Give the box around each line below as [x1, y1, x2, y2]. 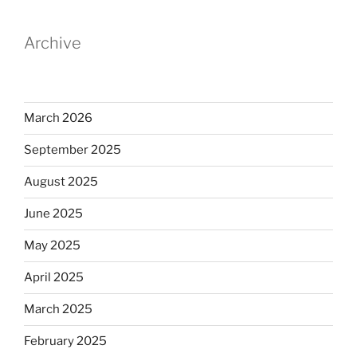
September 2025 [24, 143, 121, 158]
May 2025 [24, 238, 80, 253]
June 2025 [24, 206, 83, 222]
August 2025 [24, 175, 98, 190]
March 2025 [24, 302, 92, 317]
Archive [24, 33, 81, 53]
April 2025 [24, 270, 84, 285]
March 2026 [24, 111, 92, 126]
